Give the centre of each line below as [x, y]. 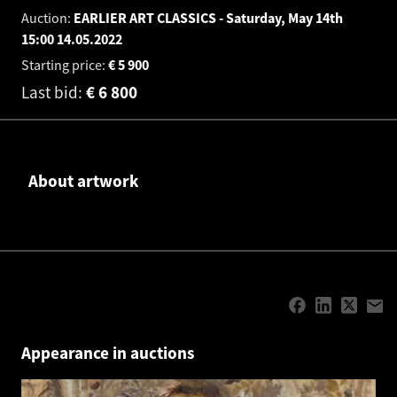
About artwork [84, 180]
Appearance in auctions [108, 353]
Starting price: [65, 65]
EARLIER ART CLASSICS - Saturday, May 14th [208, 18]
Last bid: [54, 92]
